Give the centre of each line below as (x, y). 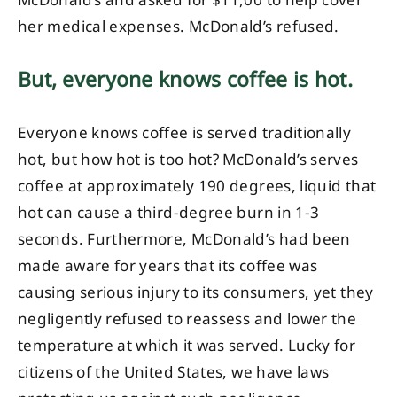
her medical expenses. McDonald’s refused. (179, 27)
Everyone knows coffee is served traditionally (185, 132)
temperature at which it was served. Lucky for (187, 345)
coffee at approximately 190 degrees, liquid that (197, 186)
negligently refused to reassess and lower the (187, 319)
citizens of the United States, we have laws (174, 372)
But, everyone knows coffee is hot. (185, 80)
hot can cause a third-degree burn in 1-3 (169, 212)
